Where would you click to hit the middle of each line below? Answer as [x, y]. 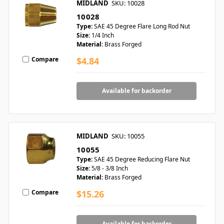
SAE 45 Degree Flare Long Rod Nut [142, 26]
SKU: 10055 [128, 136]
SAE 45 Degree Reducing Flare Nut [142, 159]
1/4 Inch [103, 35]
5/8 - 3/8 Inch [110, 168]
